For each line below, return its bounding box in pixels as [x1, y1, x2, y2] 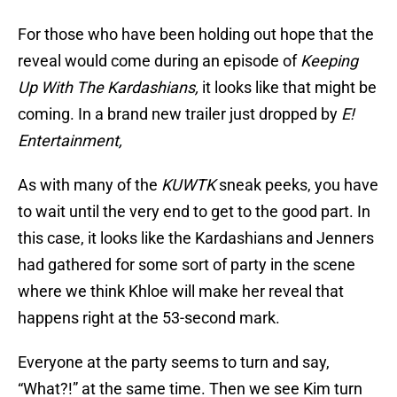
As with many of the [18, 175, 161, 195]
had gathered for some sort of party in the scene [18, 255, 355, 275]
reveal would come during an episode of [18, 51, 300, 71]
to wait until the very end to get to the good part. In [18, 202, 370, 222]
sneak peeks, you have [219, 175, 378, 195]
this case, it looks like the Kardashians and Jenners [18, 229, 374, 248]
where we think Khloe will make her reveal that [18, 282, 344, 301]
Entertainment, [18, 131, 126, 151]
